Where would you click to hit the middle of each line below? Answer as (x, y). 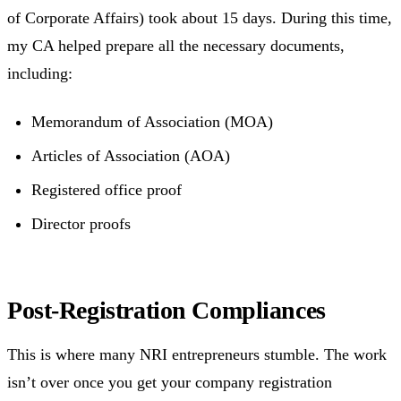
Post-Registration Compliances (166, 311)
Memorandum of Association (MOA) (152, 121)
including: (40, 74)
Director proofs (81, 224)
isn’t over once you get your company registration (170, 382)
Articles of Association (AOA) (131, 155)
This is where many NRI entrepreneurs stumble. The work (197, 354)
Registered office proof (107, 189)
